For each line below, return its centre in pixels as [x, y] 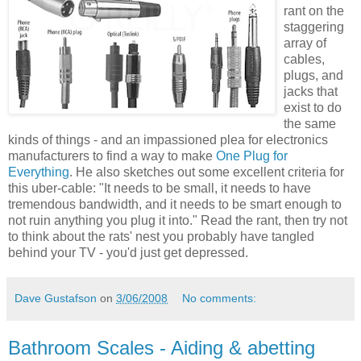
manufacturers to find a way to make [112, 156]
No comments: [220, 299]
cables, [304, 60]
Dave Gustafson [56, 299]
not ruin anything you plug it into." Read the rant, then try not [178, 221]
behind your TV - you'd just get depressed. [128, 253]
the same [310, 124]
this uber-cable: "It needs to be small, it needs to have [160, 189]
